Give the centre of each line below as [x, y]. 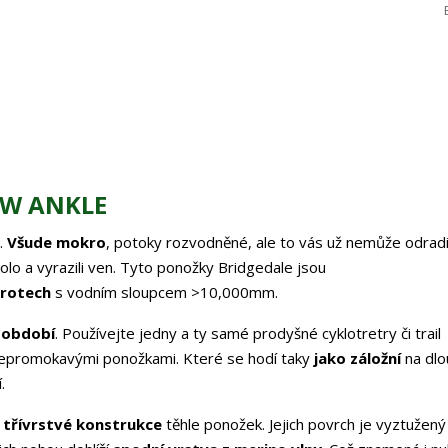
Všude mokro [56, 242]
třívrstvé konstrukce [82, 424]
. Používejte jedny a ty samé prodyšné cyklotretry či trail [248, 333]
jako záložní [357, 358]
